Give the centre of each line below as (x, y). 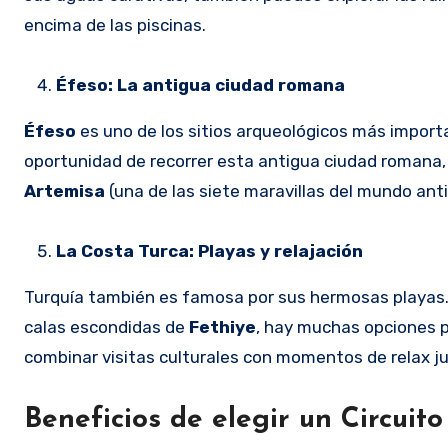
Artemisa (64, 190)
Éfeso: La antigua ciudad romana (200, 84)
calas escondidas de (106, 326)
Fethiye (222, 326)
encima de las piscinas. (115, 24)
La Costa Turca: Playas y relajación (209, 250)
